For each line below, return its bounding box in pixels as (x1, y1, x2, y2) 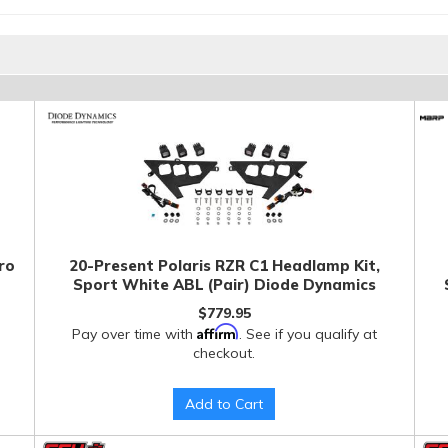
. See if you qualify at (238, 325, 377, 343)
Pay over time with (71, 325, 197, 343)
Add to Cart (185, 395, 264, 413)
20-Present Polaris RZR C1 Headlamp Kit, (68, 256, 380, 275)
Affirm (196, 323, 239, 340)
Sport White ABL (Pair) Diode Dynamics (72, 275, 376, 294)
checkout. (193, 344, 256, 362)
